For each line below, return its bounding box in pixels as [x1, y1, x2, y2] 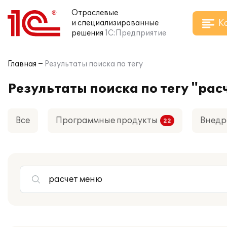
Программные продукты [56, 116, 158, 126]
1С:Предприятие [105, 29, 166, 37]
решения [71, 29, 103, 37]
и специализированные [71, 19, 159, 27]
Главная [8, 60, 36, 68]
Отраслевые [71, 9, 118, 17]
